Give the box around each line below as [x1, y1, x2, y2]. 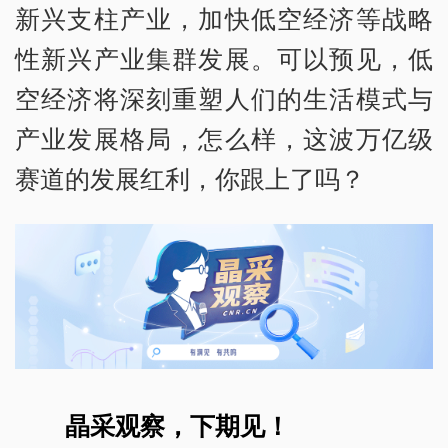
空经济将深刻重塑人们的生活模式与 [15, 80, 433, 115]
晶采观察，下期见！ [65, 408, 291, 443]
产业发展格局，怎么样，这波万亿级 [15, 120, 433, 155]
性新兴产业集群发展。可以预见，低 [15, 40, 433, 75]
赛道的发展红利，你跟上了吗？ [15, 160, 365, 195]
